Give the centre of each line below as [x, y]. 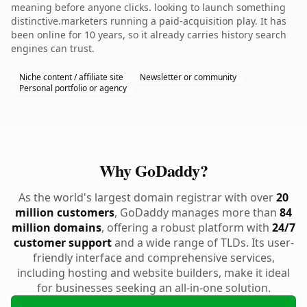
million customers [65, 212]
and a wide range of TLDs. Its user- [202, 243]
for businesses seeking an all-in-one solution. [153, 288]
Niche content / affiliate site [71, 77]
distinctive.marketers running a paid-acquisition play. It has [149, 21]
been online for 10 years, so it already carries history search [149, 35]
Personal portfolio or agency [73, 88]
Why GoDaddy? [153, 170]
